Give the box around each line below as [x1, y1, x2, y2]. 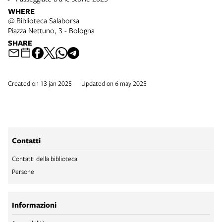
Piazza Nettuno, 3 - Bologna [8, 25, 95, 35]
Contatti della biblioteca [12, 154, 77, 163]
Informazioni [12, 199, 56, 210]
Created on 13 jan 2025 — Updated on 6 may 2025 [8, 78, 147, 88]
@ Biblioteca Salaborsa [8, 15, 79, 25]
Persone [12, 166, 34, 176]
